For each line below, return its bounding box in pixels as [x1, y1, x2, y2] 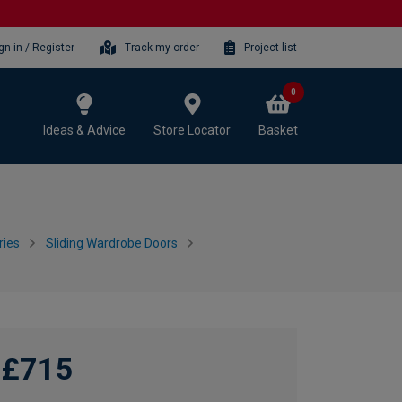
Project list [244, 40, 297, 54]
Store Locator [153, 122, 231, 137]
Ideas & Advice [43, 122, 126, 137]
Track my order [125, 40, 200, 54]
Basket [258, 122, 298, 137]
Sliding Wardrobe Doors [46, 236, 178, 250]
